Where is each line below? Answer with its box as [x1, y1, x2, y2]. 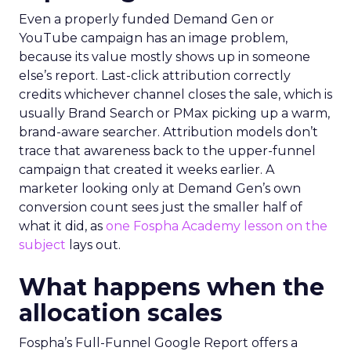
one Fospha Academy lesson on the [106, 219, 327, 233]
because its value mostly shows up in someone [19, 49, 310, 64]
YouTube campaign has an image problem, [19, 31, 288, 45]
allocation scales [19, 299, 223, 327]
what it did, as [19, 219, 106, 233]
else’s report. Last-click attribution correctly [19, 68, 291, 83]
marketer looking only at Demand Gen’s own [19, 181, 301, 196]
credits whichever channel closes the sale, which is [19, 87, 332, 102]
